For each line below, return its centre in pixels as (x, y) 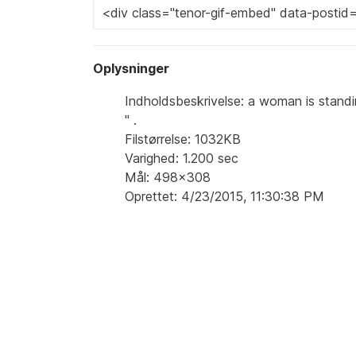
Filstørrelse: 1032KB (183, 139)
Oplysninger (131, 69)
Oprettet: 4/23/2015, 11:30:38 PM (224, 197)
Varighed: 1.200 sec (182, 159)
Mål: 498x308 (168, 178)
